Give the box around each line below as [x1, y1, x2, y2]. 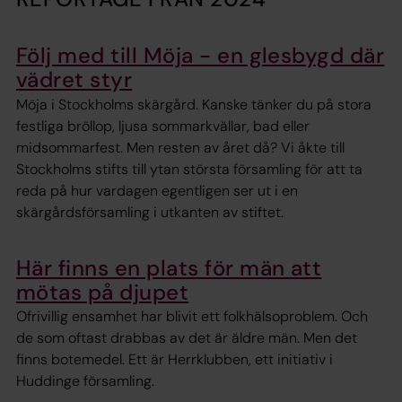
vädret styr [16, 66, 133, 94]
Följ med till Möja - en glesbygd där [16, 41, 385, 70]
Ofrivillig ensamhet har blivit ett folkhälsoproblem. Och [16, 307, 368, 327]
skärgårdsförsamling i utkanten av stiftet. [16, 202, 284, 222]
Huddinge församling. [16, 371, 154, 391]
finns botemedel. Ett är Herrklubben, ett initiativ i [16, 350, 333, 370]
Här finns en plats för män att [16, 253, 322, 282]
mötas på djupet [16, 277, 189, 306]
